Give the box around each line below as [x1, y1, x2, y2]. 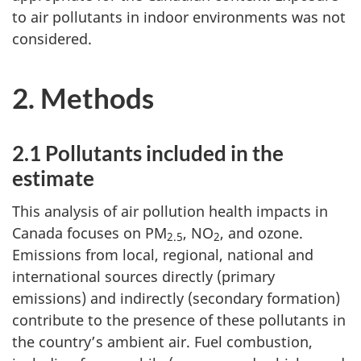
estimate [12, 165, 94, 191]
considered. [12, 29, 92, 48]
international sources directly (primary [12, 266, 275, 286]
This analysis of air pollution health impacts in [12, 201, 328, 221]
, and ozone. [220, 222, 303, 243]
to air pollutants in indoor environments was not [12, 7, 346, 27]
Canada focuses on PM [12, 222, 167, 243]
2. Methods [12, 81, 154, 114]
